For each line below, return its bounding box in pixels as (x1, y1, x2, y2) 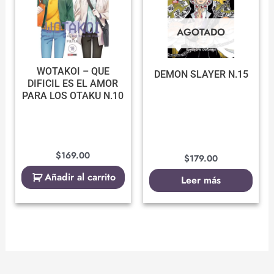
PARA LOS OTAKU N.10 (22, 90, 124, 102)
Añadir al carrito (45, 170, 116, 185)
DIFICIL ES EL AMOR (28, 78, 119, 90)
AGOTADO (177, 25, 226, 40)
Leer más (181, 173, 221, 188)
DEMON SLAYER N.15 (154, 68, 248, 81)
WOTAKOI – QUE (36, 65, 109, 78)
